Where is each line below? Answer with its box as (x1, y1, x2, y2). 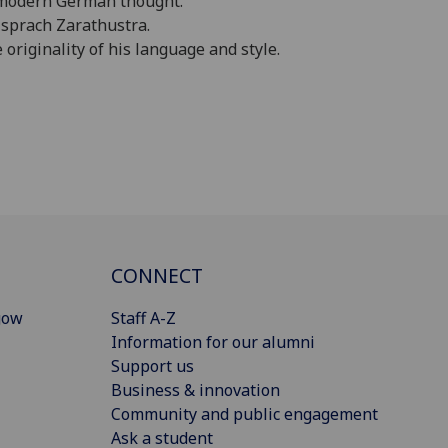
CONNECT (111, 262, 203, 290)
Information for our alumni (111, 331, 315, 354)
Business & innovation (111, 379, 280, 402)
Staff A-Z (111, 307, 176, 330)
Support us (111, 355, 194, 378)
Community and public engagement (111, 403, 378, 426)
